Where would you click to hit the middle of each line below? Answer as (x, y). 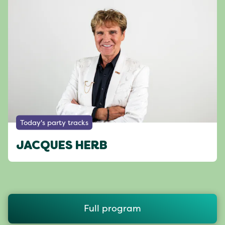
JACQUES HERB (62, 146)
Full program (113, 209)
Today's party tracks (54, 123)
